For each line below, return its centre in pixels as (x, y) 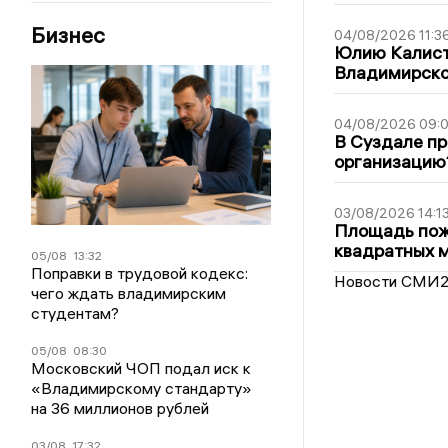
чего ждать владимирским (129, 293)
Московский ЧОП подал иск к (141, 368)
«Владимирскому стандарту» (142, 388)
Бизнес (68, 35)
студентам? (75, 313)
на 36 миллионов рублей (120, 408)
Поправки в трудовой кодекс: (140, 273)
